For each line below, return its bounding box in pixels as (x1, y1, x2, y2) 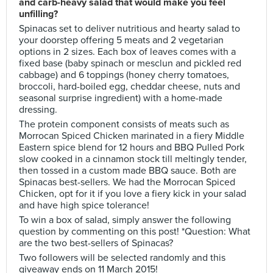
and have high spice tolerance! (19, 199, 149, 211)
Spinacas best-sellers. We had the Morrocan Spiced (19, 176, 235, 188)
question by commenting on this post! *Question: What (19, 225, 250, 238)
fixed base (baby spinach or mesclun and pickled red (19, 57, 241, 69)
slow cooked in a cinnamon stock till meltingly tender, (19, 153, 247, 165)
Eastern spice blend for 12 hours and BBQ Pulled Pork (19, 141, 244, 154)
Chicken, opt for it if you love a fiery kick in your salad (19, 188, 246, 200)
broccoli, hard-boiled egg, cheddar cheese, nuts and (19, 80, 240, 93)
